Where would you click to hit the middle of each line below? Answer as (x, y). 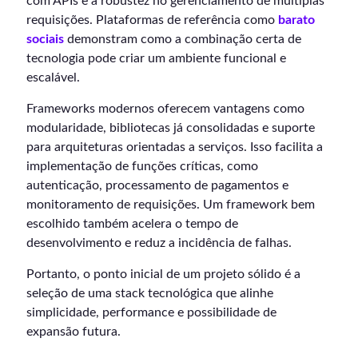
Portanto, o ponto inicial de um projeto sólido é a (163, 274)
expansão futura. (74, 331)
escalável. (53, 77)
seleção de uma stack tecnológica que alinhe (150, 293)
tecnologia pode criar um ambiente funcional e (156, 58)
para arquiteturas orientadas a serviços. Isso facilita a (175, 147)
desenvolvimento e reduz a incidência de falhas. (159, 243)
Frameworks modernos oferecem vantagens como (165, 108)
